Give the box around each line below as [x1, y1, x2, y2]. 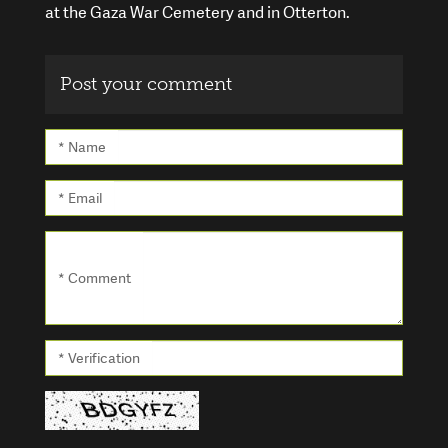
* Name [58, 138, 106, 157]
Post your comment [60, 73, 232, 96]
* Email [58, 189, 102, 208]
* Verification [58, 349, 140, 368]
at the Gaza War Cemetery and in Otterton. [45, 2, 350, 24]
